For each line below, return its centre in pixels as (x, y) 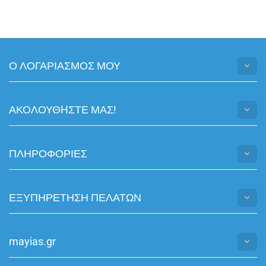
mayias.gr (32, 241)
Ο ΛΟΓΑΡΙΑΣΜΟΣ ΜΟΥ (65, 66)
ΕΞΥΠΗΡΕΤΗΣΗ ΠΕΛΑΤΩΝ (75, 197)
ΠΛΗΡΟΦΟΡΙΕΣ (48, 153)
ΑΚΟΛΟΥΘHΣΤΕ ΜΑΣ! (63, 110)
